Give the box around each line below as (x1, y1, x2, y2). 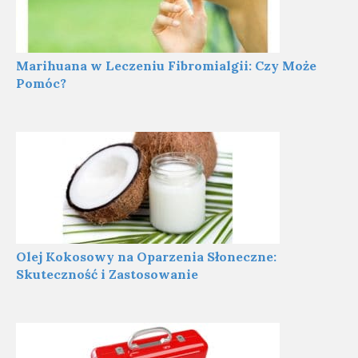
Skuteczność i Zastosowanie (16, 266, 198, 282)
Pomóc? (16, 75, 66, 91)
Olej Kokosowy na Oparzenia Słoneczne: (16, 249, 276, 265)
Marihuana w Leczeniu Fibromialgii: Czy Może (16, 58, 316, 74)
